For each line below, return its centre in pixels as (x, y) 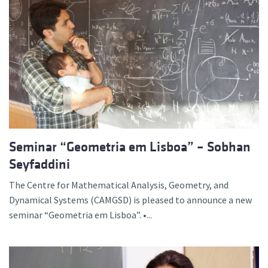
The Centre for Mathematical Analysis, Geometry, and (119, 185)
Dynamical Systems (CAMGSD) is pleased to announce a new (130, 200)
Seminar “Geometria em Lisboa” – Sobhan (130, 147)
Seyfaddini (39, 164)
